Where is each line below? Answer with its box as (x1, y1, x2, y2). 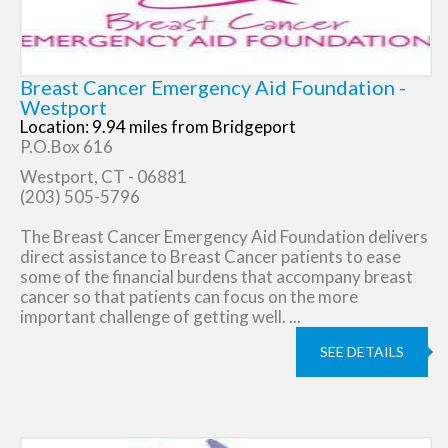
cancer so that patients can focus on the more (20, 286, 358, 307)
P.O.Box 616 (20, 136, 113, 157)
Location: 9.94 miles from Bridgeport (20, 116, 296, 137)
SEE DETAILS (320, 343, 404, 360)
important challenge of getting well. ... (20, 306, 301, 327)
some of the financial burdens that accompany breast (20, 266, 413, 287)
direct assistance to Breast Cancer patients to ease (20, 246, 401, 267)
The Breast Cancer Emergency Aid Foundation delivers (20, 226, 428, 247)
